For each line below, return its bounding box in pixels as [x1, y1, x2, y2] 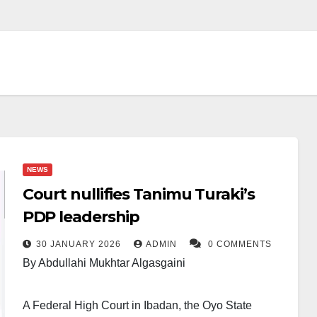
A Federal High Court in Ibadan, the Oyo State [22, 299, 252, 311]
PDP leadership [22, 207, 140, 226]
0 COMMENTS [207, 239, 272, 249]
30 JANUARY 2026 [35, 239, 124, 249]
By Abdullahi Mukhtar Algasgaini [22, 257, 185, 269]
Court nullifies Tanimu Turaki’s [22, 185, 255, 204]
